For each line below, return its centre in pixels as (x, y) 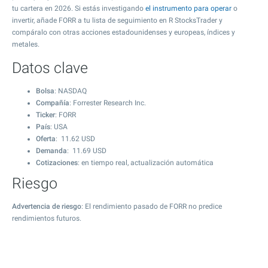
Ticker (45, 115)
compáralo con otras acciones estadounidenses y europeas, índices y (124, 32)
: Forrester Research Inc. (108, 103)
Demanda (51, 151)
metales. (26, 44)
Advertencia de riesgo (47, 206)
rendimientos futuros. (47, 218)
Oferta (46, 139)
